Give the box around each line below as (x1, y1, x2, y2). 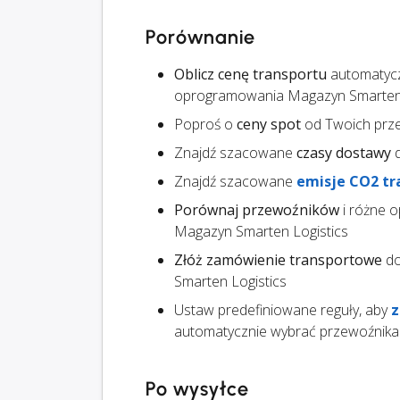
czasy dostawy (296, 143, 391, 163)
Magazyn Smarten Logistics (174, 221, 348, 242)
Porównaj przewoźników (174, 200, 339, 221)
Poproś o (174, 114, 237, 135)
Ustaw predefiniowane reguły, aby (174, 300, 391, 321)
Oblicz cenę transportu (174, 64, 327, 85)
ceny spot (237, 114, 301, 135)
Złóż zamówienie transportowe (174, 250, 382, 271)
